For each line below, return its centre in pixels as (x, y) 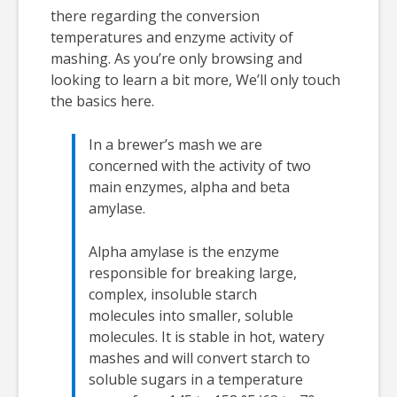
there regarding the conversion (155, 16)
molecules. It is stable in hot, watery (206, 337)
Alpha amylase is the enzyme (184, 252)
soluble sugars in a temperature (196, 380)
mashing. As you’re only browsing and (176, 59)
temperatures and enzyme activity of (172, 38)
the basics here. (102, 101)
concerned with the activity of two (200, 166)
